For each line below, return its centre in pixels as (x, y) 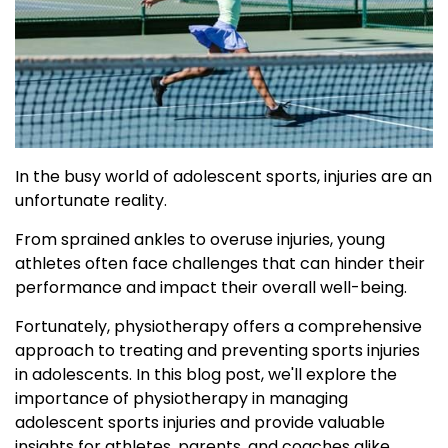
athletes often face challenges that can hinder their (220, 264)
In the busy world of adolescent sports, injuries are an (223, 177)
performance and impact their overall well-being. (213, 288)
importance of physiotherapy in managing (181, 399)
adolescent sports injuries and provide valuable (200, 423)
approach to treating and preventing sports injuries (217, 351)
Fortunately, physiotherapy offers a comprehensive (218, 327)
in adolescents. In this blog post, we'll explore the (206, 375)
